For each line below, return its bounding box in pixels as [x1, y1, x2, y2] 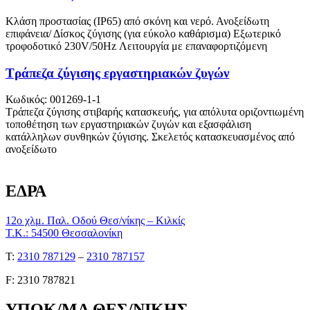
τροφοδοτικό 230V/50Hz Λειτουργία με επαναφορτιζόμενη [6, 39, 267, 52]
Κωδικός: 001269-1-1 [6, 93, 101, 106]
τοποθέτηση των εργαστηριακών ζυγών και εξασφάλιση [6, 118, 251, 131]
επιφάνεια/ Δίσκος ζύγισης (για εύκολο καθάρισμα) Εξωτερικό [6, 27, 281, 39]
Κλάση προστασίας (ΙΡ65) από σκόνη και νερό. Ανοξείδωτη [6, 15, 269, 27]
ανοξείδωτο [6, 143, 57, 156]
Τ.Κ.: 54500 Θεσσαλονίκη [6, 227, 122, 239]
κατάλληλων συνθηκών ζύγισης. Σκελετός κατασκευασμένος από [6, 131, 295, 143]
